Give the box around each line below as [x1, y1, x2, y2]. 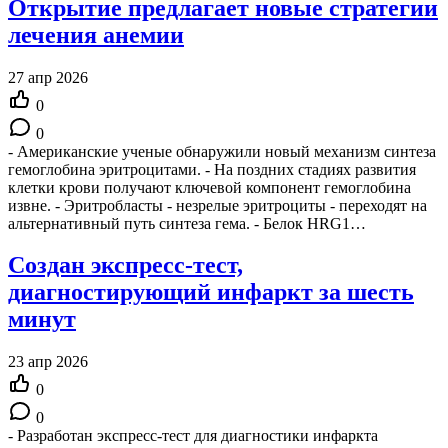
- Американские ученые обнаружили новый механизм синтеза [8, 142, 436, 160]
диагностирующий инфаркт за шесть [8, 279, 414, 306]
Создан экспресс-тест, [8, 252, 243, 279]
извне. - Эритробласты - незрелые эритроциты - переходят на [8, 196, 427, 214]
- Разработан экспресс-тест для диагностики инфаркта [8, 427, 378, 445]
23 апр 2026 [8, 353, 88, 371]
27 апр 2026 [8, 68, 88, 86]
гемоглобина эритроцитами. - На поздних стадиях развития [8, 160, 416, 178]
